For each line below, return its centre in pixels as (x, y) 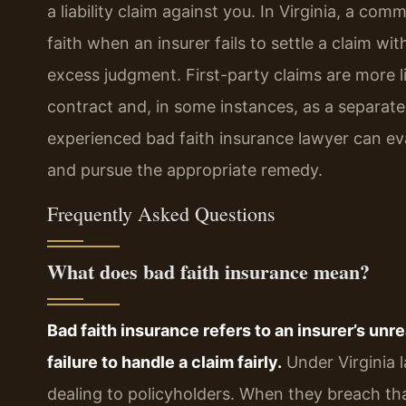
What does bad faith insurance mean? (208, 271)
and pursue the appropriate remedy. (185, 170)
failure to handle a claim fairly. (164, 362)
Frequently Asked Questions (161, 213)
